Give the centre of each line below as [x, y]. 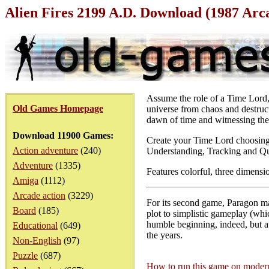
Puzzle [25, 255]
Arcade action [39, 195]
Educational [35, 225]
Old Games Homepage [58, 108]
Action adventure [45, 150]
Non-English [37, 240]
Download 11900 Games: [63, 135]
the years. [165, 235]
